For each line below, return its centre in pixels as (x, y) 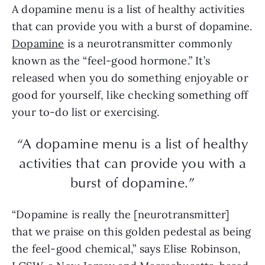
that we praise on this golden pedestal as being (132, 231)
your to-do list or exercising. (87, 112)
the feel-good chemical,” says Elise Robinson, (127, 248)
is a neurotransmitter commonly (148, 43)
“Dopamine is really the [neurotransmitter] (121, 214)
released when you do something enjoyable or (130, 77)
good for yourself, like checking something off (130, 95)
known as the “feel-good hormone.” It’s (111, 60)
